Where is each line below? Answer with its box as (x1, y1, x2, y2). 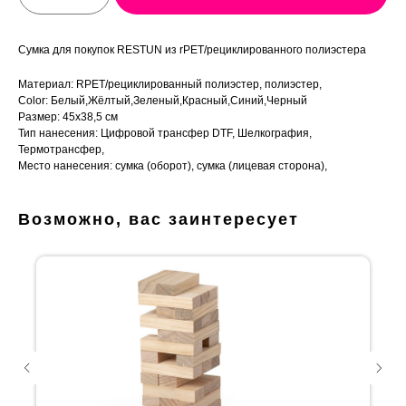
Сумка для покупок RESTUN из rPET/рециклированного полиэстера (18, 43, 366, 57)
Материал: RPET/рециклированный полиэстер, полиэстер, (18, 78, 322, 92)
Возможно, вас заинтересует (18, 210, 299, 229)
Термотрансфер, (18, 143, 104, 157)
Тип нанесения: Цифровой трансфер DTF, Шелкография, (18, 127, 312, 140)
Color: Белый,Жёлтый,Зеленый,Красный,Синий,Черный (18, 94, 307, 108)
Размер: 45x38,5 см (18, 111, 118, 124)
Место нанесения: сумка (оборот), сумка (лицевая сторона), (18, 159, 327, 173)
